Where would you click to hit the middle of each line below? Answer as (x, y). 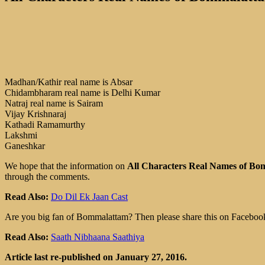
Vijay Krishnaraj (35, 114)
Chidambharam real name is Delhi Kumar (83, 92)
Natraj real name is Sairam (54, 103)
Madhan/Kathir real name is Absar (69, 82)
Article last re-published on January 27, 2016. (96, 257)
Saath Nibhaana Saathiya (98, 237)
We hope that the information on (66, 166)
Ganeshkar (25, 146)
